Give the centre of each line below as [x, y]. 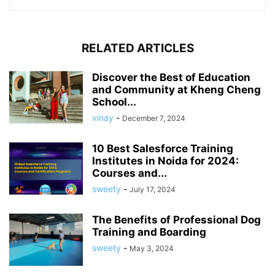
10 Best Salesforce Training [163, 148]
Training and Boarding [149, 232]
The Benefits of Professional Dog [176, 219]
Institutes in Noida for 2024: [165, 161]
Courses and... [130, 173]
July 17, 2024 [153, 189]
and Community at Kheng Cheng [176, 89]
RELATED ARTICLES [137, 48]
